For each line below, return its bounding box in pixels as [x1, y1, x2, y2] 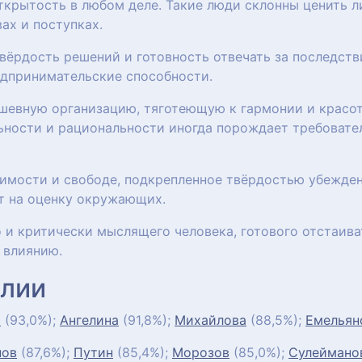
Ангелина [60, 312, 119, 328]
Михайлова [175, 312, 246, 328]
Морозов [172, 344, 229, 360]
